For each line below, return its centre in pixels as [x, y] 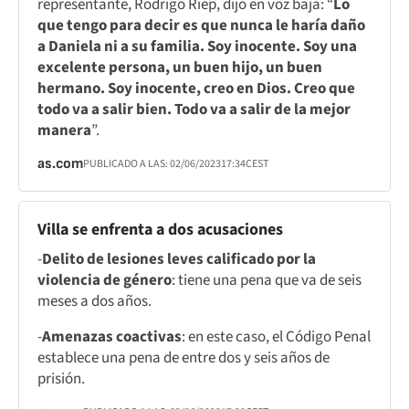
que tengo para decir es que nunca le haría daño [201, 25]
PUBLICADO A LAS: [126, 163]
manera [64, 130]
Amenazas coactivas [112, 336]
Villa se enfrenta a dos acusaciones [160, 229]
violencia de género [105, 280]
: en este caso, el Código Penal [276, 336]
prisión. [61, 378]
